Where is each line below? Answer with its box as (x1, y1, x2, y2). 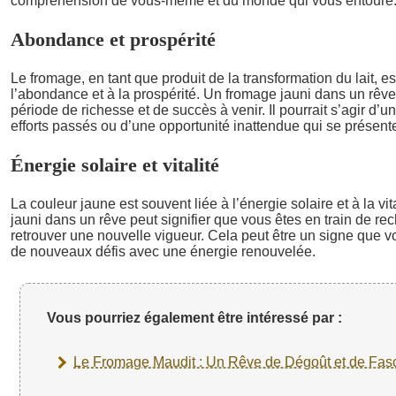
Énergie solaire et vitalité (11, 153, 219, 176)
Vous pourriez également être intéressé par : (47, 309, 342, 325)
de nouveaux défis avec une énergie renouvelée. (11, 243, 316, 259)
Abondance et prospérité (11, 27, 216, 50)
